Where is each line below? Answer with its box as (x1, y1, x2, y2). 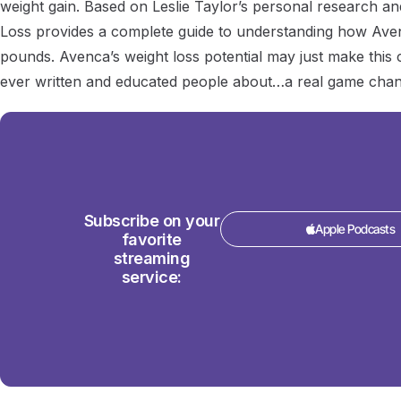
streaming (113, 249, 191, 269)
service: (121, 268, 182, 287)
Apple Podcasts (315, 221, 396, 237)
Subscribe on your (83, 211, 220, 231)
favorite (121, 230, 182, 250)
